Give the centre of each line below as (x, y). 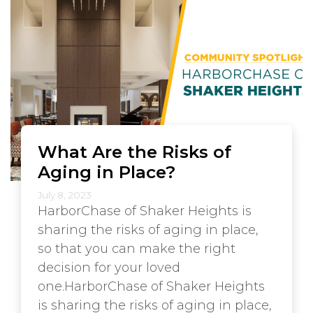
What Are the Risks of (134, 152)
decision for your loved (109, 268)
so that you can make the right (137, 249)
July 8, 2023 (65, 195)
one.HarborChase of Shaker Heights (151, 286)
